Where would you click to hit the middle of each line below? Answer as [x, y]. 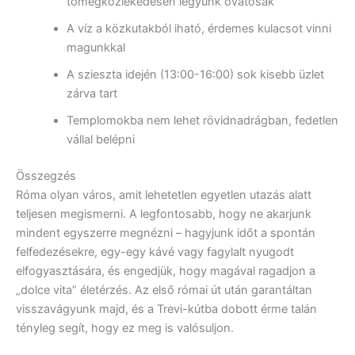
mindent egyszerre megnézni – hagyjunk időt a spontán [166, 233]
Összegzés [46, 176]
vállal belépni [100, 140]
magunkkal [95, 48]
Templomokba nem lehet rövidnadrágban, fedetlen [202, 121]
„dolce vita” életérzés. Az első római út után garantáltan [164, 290]
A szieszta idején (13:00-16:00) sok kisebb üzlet [195, 75]
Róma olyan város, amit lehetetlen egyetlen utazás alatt [164, 195]
